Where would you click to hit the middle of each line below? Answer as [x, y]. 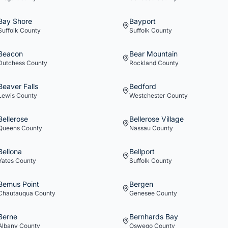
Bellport [142, 151]
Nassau [140, 128]
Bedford [143, 86]
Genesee [142, 193]
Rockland [143, 63]
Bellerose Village [156, 119]
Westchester [147, 95]
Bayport [142, 21]
